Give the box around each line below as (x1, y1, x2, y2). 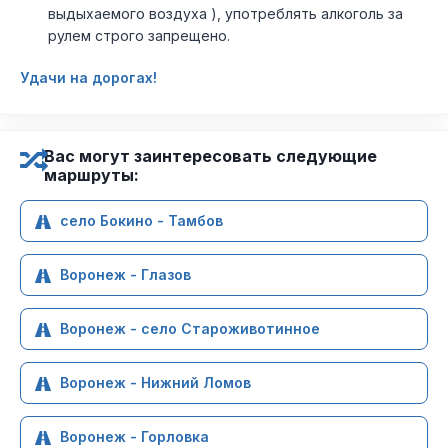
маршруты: (44, 165, 139, 185)
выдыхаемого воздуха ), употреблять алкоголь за (48, 5, 403, 22)
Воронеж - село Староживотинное (60, 320, 320, 337)
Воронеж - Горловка (60, 428, 209, 445)
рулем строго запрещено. (48, 27, 230, 44)
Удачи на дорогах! (20, 69, 157, 86)
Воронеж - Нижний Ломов (60, 374, 251, 391)
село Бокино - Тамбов (60, 212, 223, 229)
